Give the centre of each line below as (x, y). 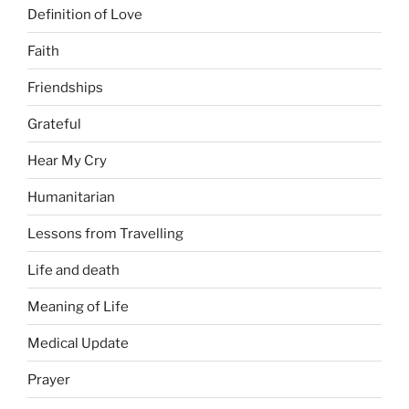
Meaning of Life (78, 306)
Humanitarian (71, 197)
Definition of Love (85, 14)
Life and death (73, 270)
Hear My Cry (67, 160)
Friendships (65, 87)
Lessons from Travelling (105, 233)
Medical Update (78, 343)
